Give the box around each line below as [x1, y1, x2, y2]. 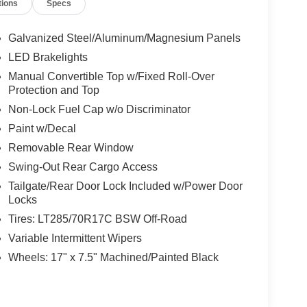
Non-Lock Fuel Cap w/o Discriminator [8, 103, 191, 115]
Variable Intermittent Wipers [8, 232, 142, 244]
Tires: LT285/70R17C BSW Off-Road [8, 212, 187, 225]
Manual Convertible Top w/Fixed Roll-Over [8, 70, 214, 82]
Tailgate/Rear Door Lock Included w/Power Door [8, 180, 243, 192]
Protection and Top [8, 84, 99, 96]
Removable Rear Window [8, 141, 134, 153]
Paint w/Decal [8, 122, 76, 134]
